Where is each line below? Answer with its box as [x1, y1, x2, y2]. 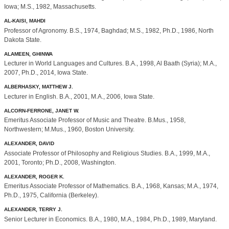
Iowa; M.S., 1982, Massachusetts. [4, 3, 96, 11]
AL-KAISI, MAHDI [4, 18, 45, 24]
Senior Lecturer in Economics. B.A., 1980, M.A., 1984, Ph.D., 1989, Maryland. [4, 215, 217, 223]
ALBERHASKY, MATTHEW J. [4, 84, 73, 90]
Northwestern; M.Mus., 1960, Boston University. [4, 126, 134, 133]
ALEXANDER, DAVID [4, 141, 54, 147]
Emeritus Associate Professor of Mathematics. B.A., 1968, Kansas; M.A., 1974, [4, 182, 218, 190]
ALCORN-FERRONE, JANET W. [4, 107, 79, 113]
